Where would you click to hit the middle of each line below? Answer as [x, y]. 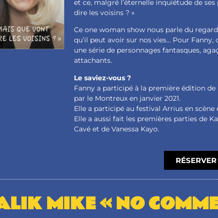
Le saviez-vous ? [103, 78]
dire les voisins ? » [105, 12]
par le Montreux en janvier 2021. [127, 98]
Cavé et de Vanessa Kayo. [117, 129]
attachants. [93, 61]
